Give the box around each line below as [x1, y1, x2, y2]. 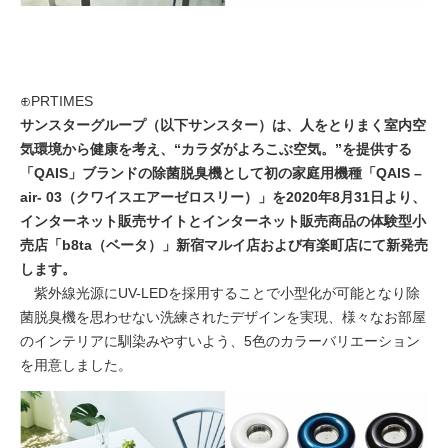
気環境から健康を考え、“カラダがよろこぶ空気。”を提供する [20, 141, 412, 158]
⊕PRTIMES [20, 93, 93, 110]
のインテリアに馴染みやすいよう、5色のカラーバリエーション [20, 333, 420, 350]
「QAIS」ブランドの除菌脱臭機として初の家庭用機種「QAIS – [20, 165, 422, 182]
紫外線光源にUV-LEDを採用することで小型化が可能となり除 [20, 285, 420, 302]
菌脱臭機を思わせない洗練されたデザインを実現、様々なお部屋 [20, 309, 426, 326]
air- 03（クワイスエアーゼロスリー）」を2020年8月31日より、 [20, 189, 426, 206]
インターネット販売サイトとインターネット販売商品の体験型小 [20, 213, 426, 230]
